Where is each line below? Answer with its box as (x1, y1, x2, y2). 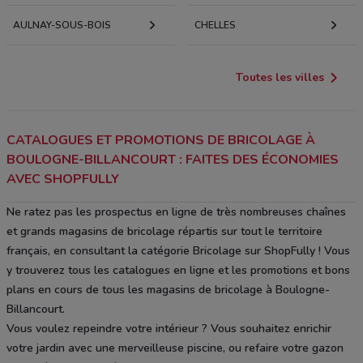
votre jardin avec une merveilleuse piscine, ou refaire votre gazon (6, 340, 344, 356)
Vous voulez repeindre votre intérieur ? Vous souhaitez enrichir (6, 320, 331, 336)
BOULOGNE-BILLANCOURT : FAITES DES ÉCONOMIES (6, 150, 339, 169)
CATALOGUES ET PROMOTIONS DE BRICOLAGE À (6, 130, 315, 149)
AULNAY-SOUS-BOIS (13, 18, 111, 32)
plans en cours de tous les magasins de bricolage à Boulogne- (6, 281, 330, 297)
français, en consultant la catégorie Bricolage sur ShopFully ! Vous (6, 242, 350, 258)
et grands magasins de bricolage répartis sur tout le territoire (6, 223, 322, 239)
